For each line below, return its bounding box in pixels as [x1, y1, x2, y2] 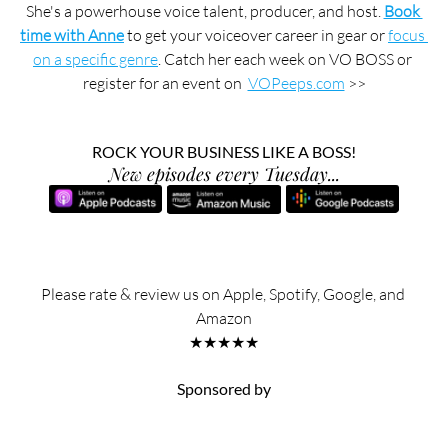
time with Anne [20, 24, 124, 45]
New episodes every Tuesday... [108, 161, 340, 186]
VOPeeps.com [247, 72, 345, 93]
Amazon [196, 307, 252, 328]
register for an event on [82, 72, 248, 93]
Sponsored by [177, 378, 271, 398]
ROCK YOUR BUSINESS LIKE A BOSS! [92, 141, 356, 161]
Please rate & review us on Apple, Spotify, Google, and [40, 283, 408, 304]
